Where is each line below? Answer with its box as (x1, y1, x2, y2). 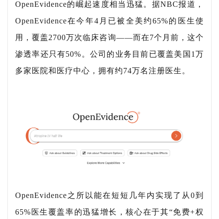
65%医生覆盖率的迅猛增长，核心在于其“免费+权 (15, 208, 204, 217)
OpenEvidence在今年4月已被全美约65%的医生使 (15, 16, 204, 25)
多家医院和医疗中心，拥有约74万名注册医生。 (15, 66, 190, 75)
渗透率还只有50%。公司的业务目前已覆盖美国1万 (15, 49, 204, 58)
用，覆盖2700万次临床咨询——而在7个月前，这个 (15, 33, 204, 42)
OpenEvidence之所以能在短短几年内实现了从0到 (15, 191, 204, 200)
